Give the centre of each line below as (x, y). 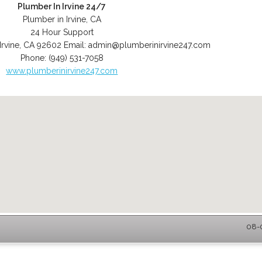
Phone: (34, 58)
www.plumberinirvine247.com (62, 71)
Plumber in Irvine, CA (62, 19)
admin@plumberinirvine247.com (150, 45)
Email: (76, 45)
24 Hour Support (62, 32)
